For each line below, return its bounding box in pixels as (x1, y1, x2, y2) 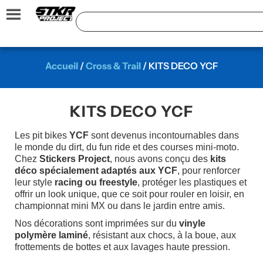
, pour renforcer (177, 166, 240, 176)
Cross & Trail (85, 60, 141, 72)
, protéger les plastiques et (137, 177, 247, 187)
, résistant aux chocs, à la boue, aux (88, 230, 236, 240)
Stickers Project (39, 154, 110, 164)
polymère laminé (15, 230, 88, 240)
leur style (15, 177, 55, 187)
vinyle (179, 218, 205, 228)
